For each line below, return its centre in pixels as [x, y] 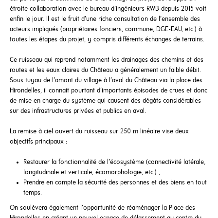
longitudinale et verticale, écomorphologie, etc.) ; [92, 173]
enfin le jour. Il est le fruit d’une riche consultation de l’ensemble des [105, 19]
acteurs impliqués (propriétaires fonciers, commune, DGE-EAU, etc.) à [106, 30]
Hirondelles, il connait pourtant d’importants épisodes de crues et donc [109, 91]
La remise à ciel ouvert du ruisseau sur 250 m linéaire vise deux [99, 132]
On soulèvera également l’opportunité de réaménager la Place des [102, 208]
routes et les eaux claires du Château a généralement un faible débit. [105, 71]
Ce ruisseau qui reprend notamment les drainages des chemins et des [107, 60]
